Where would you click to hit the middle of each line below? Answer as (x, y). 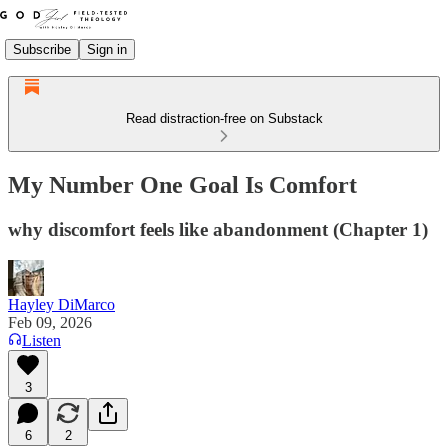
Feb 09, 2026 (50, 322)
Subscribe (42, 49)
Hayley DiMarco (61, 304)
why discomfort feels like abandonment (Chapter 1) (218, 229)
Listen (41, 340)
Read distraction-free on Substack (224, 118)
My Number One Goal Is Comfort (182, 184)
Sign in (107, 49)
